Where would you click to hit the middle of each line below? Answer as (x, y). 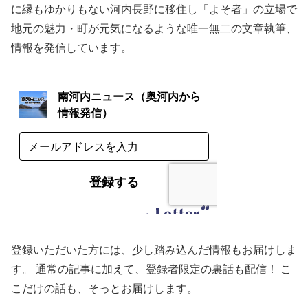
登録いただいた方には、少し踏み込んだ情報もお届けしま (154, 250)
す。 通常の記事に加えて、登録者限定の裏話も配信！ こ (151, 269)
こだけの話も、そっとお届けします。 (104, 289)
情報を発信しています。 (71, 47)
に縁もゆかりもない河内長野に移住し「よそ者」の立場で (154, 9)
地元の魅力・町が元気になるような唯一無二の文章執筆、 (154, 28)
